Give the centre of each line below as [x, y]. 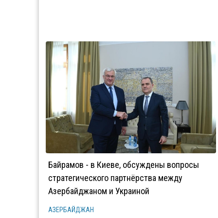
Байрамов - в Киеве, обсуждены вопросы [124, 165]
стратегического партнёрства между [115, 178]
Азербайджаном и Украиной [99, 191]
